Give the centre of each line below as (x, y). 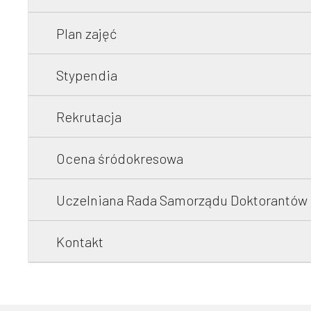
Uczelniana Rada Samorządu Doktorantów (182, 200)
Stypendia (87, 75)
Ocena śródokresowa (120, 158)
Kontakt (80, 242)
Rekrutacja (89, 117)
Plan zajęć (86, 33)
